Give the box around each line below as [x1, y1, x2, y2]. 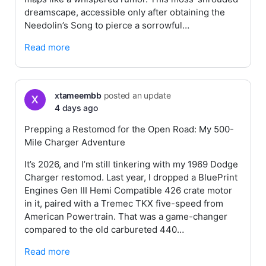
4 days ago [55, 103, 98, 113]
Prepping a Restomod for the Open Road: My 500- [24, 123, 234, 135]
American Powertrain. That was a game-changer [24, 211, 227, 222]
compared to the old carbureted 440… [24, 224, 184, 235]
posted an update [101, 90, 171, 100]
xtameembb [55, 90, 102, 100]
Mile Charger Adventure [24, 137, 125, 148]
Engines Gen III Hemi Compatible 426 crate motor [24, 185, 232, 196]
